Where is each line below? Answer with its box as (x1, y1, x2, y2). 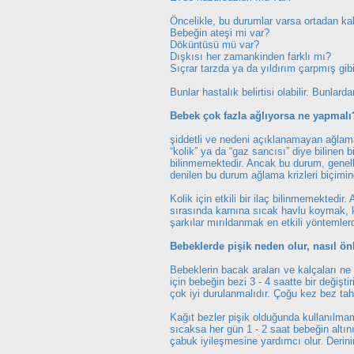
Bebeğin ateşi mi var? (170, 27, 269, 39)
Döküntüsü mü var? (170, 39, 259, 51)
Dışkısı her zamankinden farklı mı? (170, 51, 331, 62)
